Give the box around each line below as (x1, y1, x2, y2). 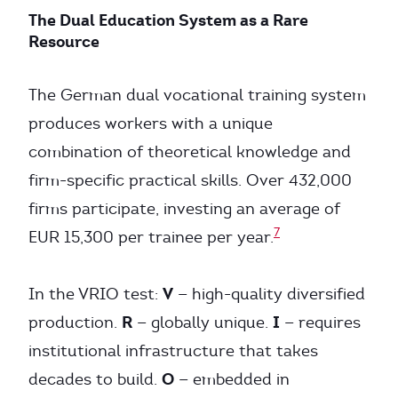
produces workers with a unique (28, 114, 273, 133)
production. (28, 313, 122, 332)
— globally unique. (132, 313, 273, 332)
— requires (280, 313, 361, 332)
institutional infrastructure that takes (28, 341, 318, 361)
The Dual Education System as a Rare (28, 10, 308, 30)
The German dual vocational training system (28, 85, 366, 105)
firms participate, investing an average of (28, 199, 340, 219)
